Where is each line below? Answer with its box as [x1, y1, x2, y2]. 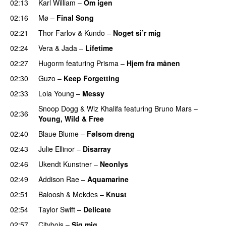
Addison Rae [38, 174, 79, 184]
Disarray [83, 143, 111, 154]
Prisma [96, 58, 119, 68]
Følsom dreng [87, 128, 135, 139]
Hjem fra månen [127, 58, 180, 68]
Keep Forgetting [64, 73, 120, 83]
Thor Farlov [38, 27, 76, 38]
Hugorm [38, 58, 64, 68]
